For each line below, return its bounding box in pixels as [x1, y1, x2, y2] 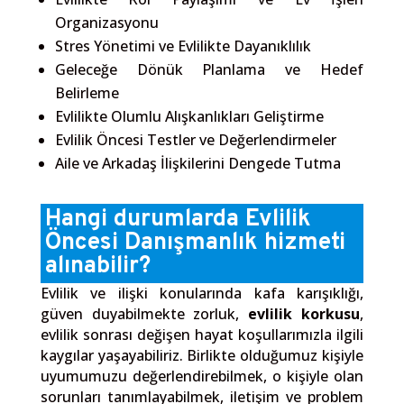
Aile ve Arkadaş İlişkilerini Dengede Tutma [54, 152, 341, 173]
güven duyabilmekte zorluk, [40, 303, 249, 324]
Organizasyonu [54, 12, 159, 32]
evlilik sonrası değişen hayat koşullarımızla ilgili [40, 324, 364, 344]
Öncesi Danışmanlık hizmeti [44, 227, 345, 258]
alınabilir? [44, 251, 151, 281]
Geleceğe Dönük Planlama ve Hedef [54, 59, 364, 79]
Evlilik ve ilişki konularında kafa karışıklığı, [40, 282, 364, 303]
